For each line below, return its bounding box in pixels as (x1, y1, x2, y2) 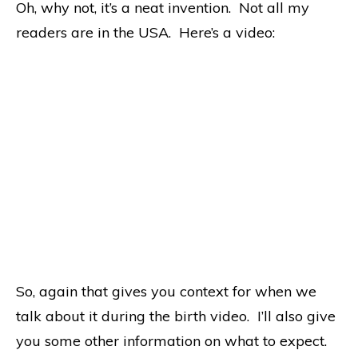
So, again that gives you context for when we (16, 281, 316, 300)
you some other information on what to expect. (16, 331, 331, 350)
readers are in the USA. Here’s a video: (16, 22, 275, 42)
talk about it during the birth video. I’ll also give (16, 306, 336, 325)
